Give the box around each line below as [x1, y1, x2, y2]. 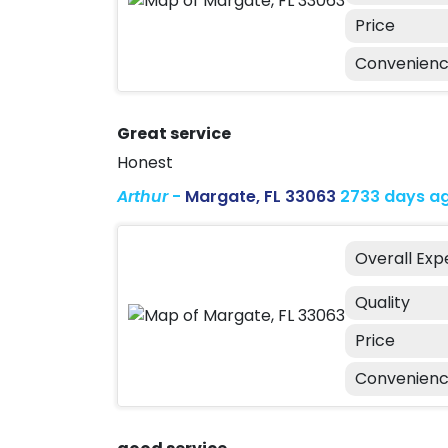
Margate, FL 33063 [185, 185, 336, 208]
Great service [117, 122, 231, 145]
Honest [117, 151, 173, 174]
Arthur [117, 185, 168, 208]
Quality [355, 290, 410, 314]
